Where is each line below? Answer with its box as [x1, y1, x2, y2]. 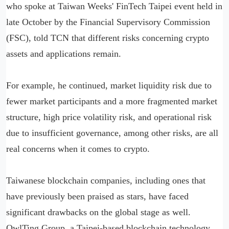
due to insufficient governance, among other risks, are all [6, 127, 218, 138]
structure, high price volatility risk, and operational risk [6, 111, 212, 122]
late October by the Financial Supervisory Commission [6, 16, 210, 27]
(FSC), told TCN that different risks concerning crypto [6, 32, 209, 43]
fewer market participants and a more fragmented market [6, 96, 217, 106]
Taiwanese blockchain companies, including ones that [6, 175, 205, 186]
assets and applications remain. [6, 48, 121, 59]
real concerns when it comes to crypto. [6, 143, 150, 154]
